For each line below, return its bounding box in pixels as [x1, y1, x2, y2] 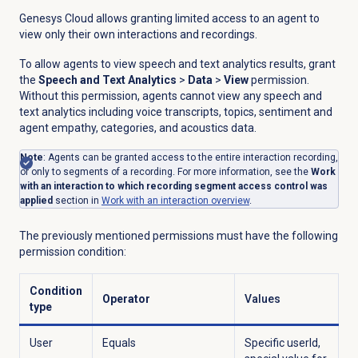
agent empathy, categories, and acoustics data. [18, 121, 257, 135]
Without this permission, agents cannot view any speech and [18, 89, 322, 103]
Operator [101, 292, 150, 306]
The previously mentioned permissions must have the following [18, 229, 338, 243]
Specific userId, [244, 336, 320, 350]
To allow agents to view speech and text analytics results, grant [18, 58, 336, 71]
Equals [101, 336, 136, 350]
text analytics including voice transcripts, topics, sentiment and [18, 105, 332, 119]
